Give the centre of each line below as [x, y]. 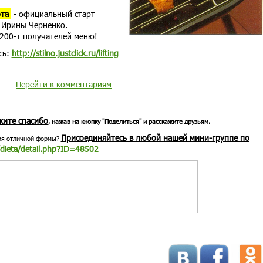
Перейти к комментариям [64, 84]
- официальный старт [53, 14]
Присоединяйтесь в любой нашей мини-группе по [155, 138]
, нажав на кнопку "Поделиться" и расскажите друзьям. [129, 121]
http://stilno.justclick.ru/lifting [65, 53]
